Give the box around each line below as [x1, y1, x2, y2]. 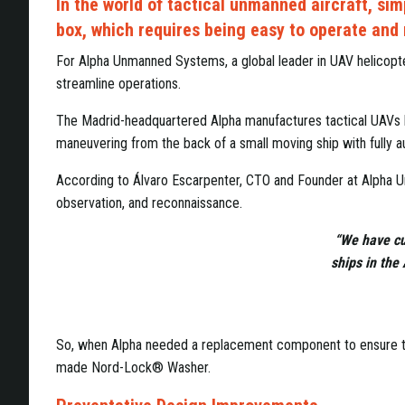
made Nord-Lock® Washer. [56, 358, 211, 376]
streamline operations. [56, 74, 184, 92]
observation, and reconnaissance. [56, 193, 246, 212]
